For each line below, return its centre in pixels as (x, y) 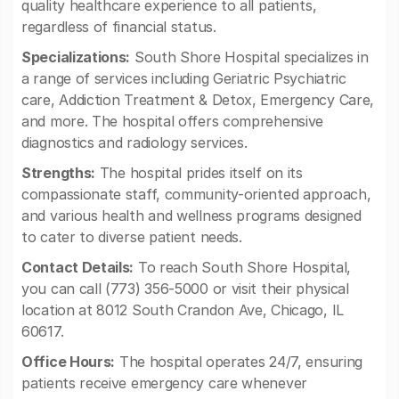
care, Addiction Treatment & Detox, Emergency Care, (198, 100)
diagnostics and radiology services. (134, 142)
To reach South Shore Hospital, (242, 267)
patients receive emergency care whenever (165, 383)
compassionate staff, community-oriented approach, (196, 194)
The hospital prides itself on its (199, 173)
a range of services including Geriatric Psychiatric (184, 78)
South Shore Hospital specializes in (249, 57)
